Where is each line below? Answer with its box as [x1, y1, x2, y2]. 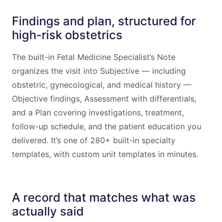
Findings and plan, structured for [12, 14, 196, 28]
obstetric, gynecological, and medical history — [12, 80, 191, 90]
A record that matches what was [12, 190, 196, 205]
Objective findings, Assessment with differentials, [12, 94, 196, 104]
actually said [12, 204, 84, 219]
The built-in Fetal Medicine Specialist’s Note [12, 52, 175, 62]
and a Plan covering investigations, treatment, [12, 108, 184, 117]
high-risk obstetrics [12, 28, 122, 42]
